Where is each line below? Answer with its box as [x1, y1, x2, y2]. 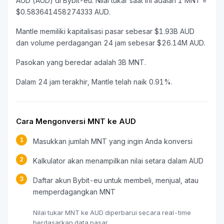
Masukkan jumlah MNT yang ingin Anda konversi [33, 137, 192, 145]
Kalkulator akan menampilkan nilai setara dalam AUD [33, 156, 203, 165]
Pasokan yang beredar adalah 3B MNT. [16, 58, 146, 66]
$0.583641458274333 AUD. [16, 7, 110, 16]
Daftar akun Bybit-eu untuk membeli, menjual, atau [33, 176, 198, 184]
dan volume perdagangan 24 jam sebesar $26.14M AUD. [16, 38, 205, 47]
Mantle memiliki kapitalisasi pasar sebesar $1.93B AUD [16, 27, 194, 35]
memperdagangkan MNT [33, 187, 115, 196]
